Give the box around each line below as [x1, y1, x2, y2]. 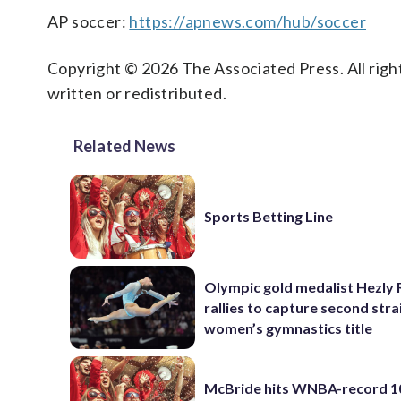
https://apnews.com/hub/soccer [129, 12, 367, 31]
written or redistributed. [47, 83, 226, 103]
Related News [73, 136, 175, 156]
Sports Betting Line [204, 208, 334, 226]
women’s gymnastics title [204, 319, 373, 337]
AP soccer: [47, 12, 130, 31]
